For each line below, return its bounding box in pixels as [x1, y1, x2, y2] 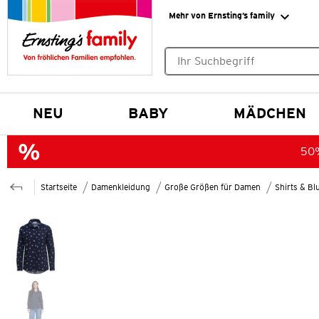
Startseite [41, 181, 77, 192]
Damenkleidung [91, 181, 150, 192]
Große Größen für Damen [164, 181, 261, 192]
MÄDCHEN [234, 104, 307, 122]
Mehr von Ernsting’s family [168, 10, 275, 21]
